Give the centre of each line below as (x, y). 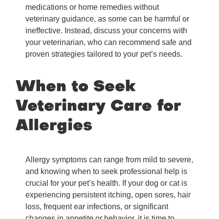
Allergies (54, 127)
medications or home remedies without (92, 7)
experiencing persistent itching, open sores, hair (108, 195)
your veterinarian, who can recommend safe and (109, 43)
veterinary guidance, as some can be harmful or (107, 19)
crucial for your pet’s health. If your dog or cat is (106, 183)
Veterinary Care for (98, 107)
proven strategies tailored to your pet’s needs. (104, 54)
